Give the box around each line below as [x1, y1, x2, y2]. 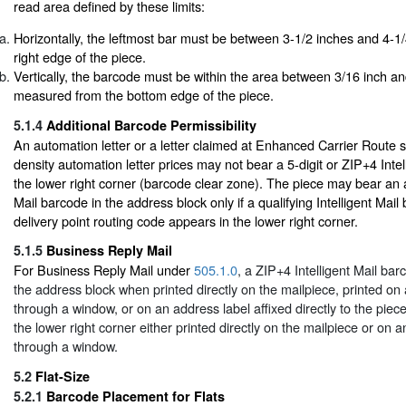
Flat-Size [35, 366, 90, 385]
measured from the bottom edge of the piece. [14, 85, 274, 105]
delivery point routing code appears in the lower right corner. [14, 210, 358, 230]
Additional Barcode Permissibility [46, 115, 256, 134]
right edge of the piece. [14, 47, 146, 67]
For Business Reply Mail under [14, 260, 194, 280]
